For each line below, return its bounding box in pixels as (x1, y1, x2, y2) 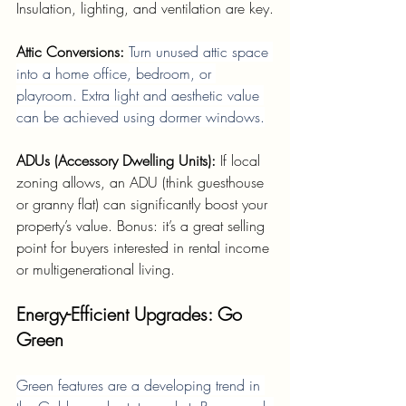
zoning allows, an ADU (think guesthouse (16, 172, 268, 193)
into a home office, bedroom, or (16, 63, 216, 84)
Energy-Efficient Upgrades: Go (16, 302, 247, 327)
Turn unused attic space (129, 42, 273, 63)
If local (220, 150, 265, 171)
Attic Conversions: (16, 42, 129, 63)
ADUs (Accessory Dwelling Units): (16, 150, 220, 171)
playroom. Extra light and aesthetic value (16, 85, 264, 106)
